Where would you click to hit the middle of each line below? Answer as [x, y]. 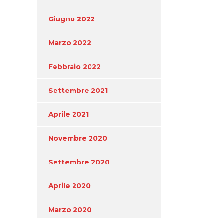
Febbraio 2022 [74, 66]
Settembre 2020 [79, 162]
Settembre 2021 [78, 90]
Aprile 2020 [69, 186]
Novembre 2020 [78, 138]
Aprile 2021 [68, 114]
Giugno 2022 [72, 19]
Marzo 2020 [70, 209]
